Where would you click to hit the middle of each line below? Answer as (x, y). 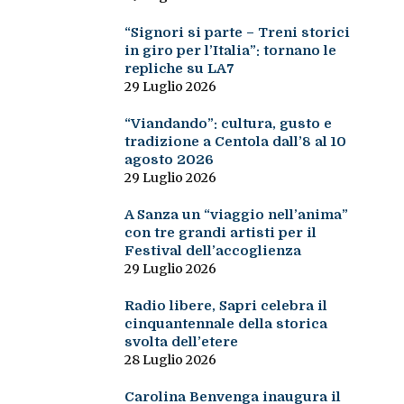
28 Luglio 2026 (170, 360)
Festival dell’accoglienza (212, 251)
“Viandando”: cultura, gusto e (228, 124)
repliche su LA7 (179, 69)
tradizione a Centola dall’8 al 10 (235, 142)
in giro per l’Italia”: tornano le (230, 51)
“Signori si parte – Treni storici (237, 33)
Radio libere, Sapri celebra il (225, 306)
